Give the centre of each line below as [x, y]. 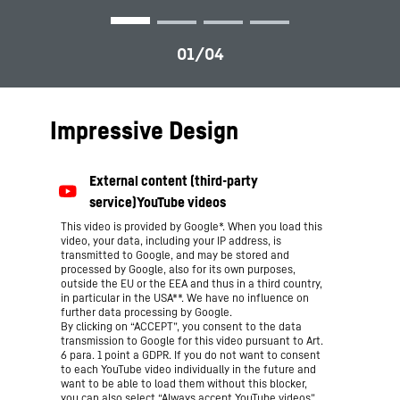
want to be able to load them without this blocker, [184, 383]
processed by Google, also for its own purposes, [178, 269]
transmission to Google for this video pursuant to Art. [192, 341]
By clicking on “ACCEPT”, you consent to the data [181, 326]
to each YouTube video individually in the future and [188, 369]
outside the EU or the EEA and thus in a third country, [192, 283]
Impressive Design [144, 130]
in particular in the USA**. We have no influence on [185, 298]
